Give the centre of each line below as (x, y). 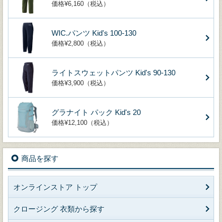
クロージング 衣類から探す (59, 209)
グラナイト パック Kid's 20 (96, 112)
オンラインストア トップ (55, 187)
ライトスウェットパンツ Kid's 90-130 (113, 72)
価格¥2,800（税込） (81, 43)
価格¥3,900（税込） (81, 83)
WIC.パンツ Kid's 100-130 (94, 33)
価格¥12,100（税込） (82, 122)
